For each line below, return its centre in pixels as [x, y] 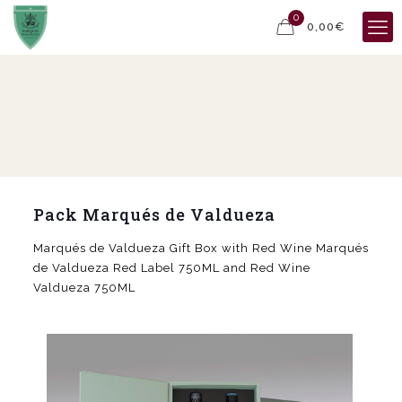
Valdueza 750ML [84, 288]
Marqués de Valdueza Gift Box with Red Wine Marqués [201, 248]
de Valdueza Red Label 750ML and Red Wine [171, 268]
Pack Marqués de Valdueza [154, 214]
